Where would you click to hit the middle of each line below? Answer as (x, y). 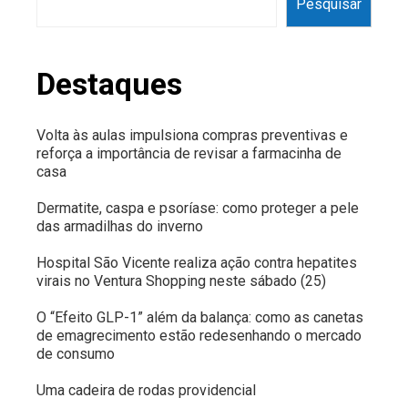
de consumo (76, 353)
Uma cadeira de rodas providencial (146, 390)
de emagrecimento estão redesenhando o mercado (199, 335)
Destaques (109, 83)
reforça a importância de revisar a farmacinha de (189, 153)
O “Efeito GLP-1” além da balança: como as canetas (200, 317)
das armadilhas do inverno (120, 226)
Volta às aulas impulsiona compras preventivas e (192, 135)
